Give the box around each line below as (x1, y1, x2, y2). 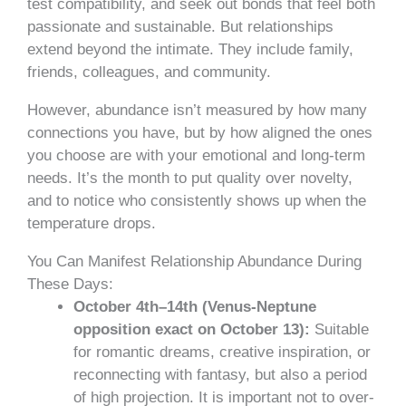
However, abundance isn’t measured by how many (27, 101, 367, 120)
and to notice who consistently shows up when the (27, 192, 366, 210)
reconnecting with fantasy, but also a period (73, 366, 367, 384)
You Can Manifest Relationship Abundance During (27, 253, 362, 271)
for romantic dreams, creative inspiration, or (73, 343, 371, 362)
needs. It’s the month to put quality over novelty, (27, 169, 353, 188)
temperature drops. (27, 215, 156, 233)
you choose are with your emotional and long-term (27, 147, 365, 165)
